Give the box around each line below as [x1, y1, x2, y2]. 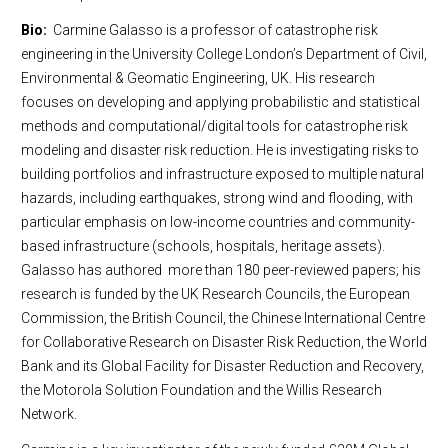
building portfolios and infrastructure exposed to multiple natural [21, 166, 424, 182]
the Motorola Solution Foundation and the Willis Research [21, 382, 382, 398]
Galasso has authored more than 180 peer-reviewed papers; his [21, 262, 421, 278]
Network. [21, 406, 77, 422]
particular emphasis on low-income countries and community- [21, 214, 415, 230]
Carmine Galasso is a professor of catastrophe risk [53, 22, 378, 38]
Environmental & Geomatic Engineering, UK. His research [21, 70, 375, 86]
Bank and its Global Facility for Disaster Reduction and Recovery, [21, 358, 424, 374]
